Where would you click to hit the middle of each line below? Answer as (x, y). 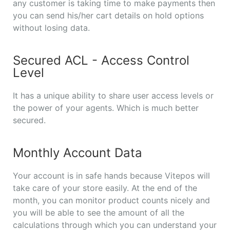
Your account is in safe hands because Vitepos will (111, 176)
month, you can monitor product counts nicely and (111, 200)
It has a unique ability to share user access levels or (113, 96)
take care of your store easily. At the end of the (105, 188)
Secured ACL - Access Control (101, 61)
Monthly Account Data (78, 153)
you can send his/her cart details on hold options (108, 16)
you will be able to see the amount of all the (99, 213)
